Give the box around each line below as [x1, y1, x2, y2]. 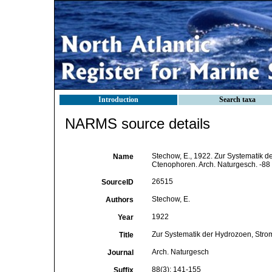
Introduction [98, 95, 138, 104]
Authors [105, 195, 134, 204]
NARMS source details [65, 115, 210, 132]
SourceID [101, 178, 134, 186]
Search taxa [219, 95, 256, 104]
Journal [107, 248, 134, 257]
